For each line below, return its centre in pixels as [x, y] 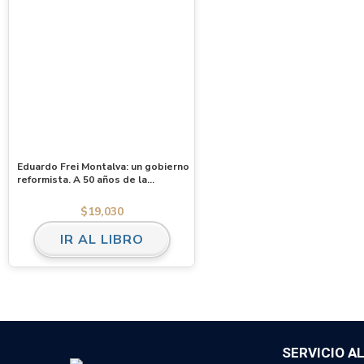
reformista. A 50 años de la [82, 180]
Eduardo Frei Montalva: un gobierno [103, 167]
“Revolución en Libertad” [78, 193]
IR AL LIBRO [102, 239]
